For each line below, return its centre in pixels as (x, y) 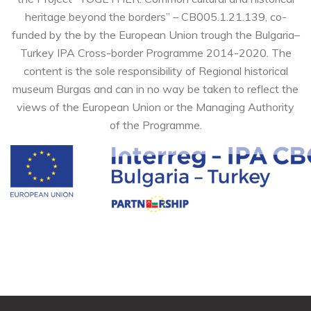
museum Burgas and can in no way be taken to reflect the (155, 89)
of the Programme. (155, 125)
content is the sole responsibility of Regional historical (155, 70)
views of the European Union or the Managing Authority (155, 107)
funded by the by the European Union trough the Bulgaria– (155, 34)
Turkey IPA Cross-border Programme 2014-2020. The (155, 52)
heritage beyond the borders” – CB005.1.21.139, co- (155, 16)
